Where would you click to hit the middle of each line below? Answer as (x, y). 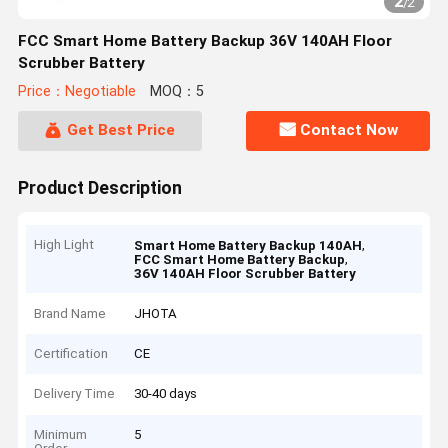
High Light (64, 245)
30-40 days (166, 394)
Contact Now (349, 130)
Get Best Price (120, 130)
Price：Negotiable (76, 92)
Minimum (61, 434)
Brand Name (70, 313)
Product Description (99, 187)
